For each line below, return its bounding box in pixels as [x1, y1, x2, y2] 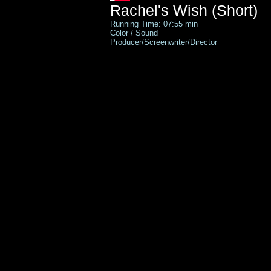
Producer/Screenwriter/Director [110, 38, 217, 47]
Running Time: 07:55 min [110, 19, 198, 28]
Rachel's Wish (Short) [110, 2, 258, 19]
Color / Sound [110, 28, 160, 38]
